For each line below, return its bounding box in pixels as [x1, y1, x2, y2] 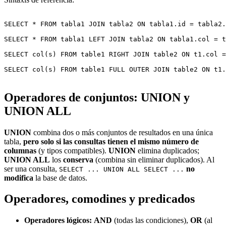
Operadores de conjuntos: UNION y [4, 90, 190, 104]
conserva [63, 155, 93, 164]
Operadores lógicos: [24, 216, 92, 225]
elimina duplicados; [136, 146, 199, 155]
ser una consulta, [4, 164, 59, 173]
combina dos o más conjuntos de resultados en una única [31, 128, 213, 137]
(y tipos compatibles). [36, 146, 108, 155]
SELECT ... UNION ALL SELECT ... [59, 165, 184, 173]
